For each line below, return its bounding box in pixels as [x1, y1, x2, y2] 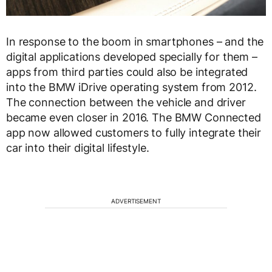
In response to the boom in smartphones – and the [6, 35, 264, 49]
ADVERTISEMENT [111, 197, 161, 205]
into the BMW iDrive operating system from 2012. [6, 81, 257, 94]
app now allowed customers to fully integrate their [6, 126, 261, 140]
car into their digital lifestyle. [6, 141, 149, 155]
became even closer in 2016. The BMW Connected [6, 111, 261, 124]
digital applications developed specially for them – [6, 50, 257, 64]
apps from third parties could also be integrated [6, 66, 248, 79]
